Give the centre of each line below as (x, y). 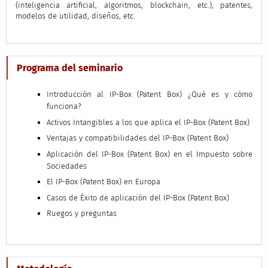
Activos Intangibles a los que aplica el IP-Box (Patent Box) (148, 122)
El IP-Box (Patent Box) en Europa (103, 182)
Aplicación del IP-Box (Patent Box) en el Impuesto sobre (150, 154)
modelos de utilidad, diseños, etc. (75, 16)
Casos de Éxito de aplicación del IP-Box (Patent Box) (138, 197)
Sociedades (66, 166)
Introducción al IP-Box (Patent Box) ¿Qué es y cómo (150, 95)
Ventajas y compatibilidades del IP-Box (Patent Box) (137, 138)
